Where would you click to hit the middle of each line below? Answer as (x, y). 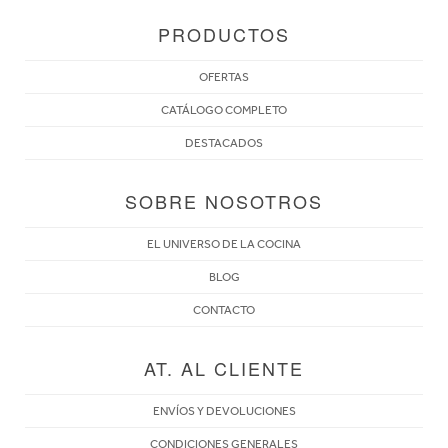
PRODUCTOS (224, 33)
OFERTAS (224, 76)
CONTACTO (224, 309)
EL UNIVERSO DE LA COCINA (224, 243)
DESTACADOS (224, 142)
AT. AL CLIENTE (224, 367)
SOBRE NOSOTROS (224, 200)
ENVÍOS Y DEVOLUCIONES (224, 410)
